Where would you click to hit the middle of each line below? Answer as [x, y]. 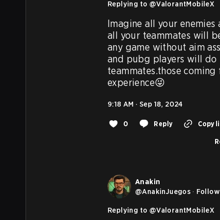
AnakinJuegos [166, 191]
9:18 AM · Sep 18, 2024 [145, 104]
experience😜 [137, 82]
